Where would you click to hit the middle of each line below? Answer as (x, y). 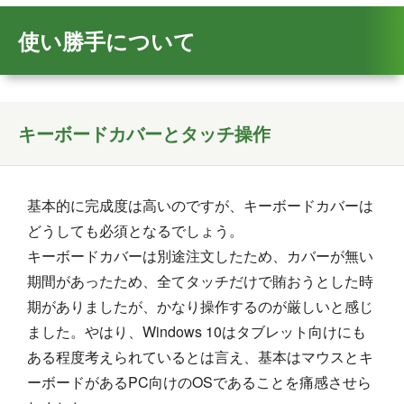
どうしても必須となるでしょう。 (135, 230)
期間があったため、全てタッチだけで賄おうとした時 (200, 281)
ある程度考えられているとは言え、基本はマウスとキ (200, 357)
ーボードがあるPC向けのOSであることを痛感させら (199, 382)
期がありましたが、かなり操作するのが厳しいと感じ (200, 306)
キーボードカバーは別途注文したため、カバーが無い (200, 256)
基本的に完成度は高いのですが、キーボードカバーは (200, 205)
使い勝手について (107, 41)
